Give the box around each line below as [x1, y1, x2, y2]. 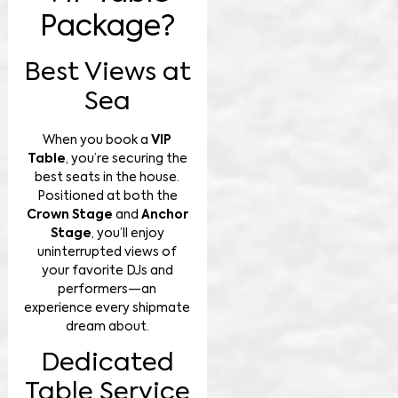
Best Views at [23, 60, 191, 85]
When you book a [43, 133, 152, 147]
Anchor [140, 208, 188, 221]
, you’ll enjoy [91, 227, 164, 240]
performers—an [58, 283, 157, 296]
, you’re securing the [65, 152, 187, 165]
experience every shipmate [24, 301, 191, 314]
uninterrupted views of [37, 245, 178, 259]
